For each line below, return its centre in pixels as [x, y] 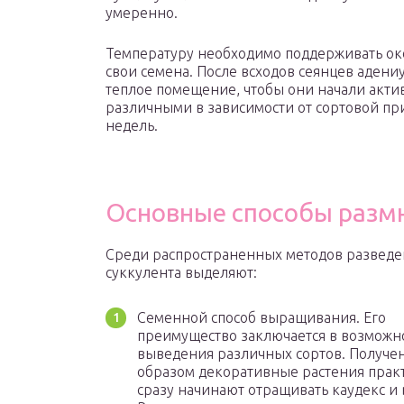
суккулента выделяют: [181, 273]
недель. [132, 126]
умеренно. [142, 13]
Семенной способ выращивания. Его [262, 318]
